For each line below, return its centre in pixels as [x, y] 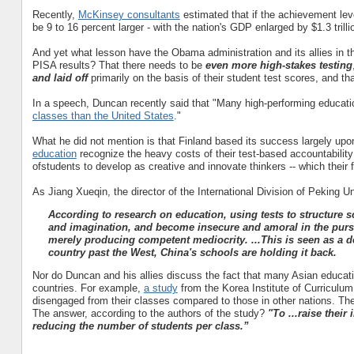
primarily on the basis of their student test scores [201, 77]
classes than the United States [103, 115]
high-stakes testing [306, 65]
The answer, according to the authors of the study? [150, 313]
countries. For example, [88, 288]
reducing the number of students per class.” [140, 326]
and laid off [60, 77]
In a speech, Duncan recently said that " [124, 103]
